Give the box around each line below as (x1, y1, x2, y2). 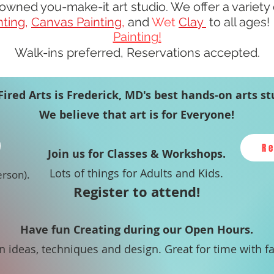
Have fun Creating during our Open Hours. (20, 222, 253, 238)
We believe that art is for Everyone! (39, 107, 234, 123)
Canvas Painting (31, 15, 122, 30)
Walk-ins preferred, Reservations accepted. (14, 45, 260, 61)
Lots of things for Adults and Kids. (50, 166, 223, 181)
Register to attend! (73, 182, 200, 202)
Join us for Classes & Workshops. (47, 146, 226, 162)
